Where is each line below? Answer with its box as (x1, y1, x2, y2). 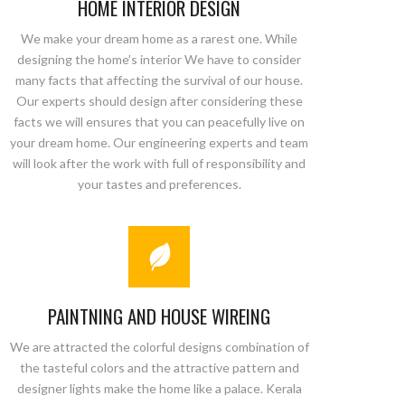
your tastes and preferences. (77, 176, 241, 192)
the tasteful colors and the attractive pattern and (19, 360, 299, 375)
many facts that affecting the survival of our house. (15, 72, 303, 88)
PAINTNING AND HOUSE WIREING (48, 302, 270, 330)
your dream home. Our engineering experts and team (10, 135, 308, 150)
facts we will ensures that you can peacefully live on (14, 114, 305, 129)
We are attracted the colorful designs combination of (9, 339, 309, 354)
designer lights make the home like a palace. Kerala (16, 381, 302, 396)
